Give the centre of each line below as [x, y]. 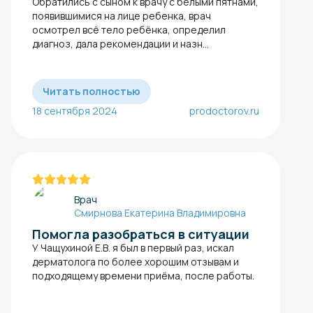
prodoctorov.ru [224, 111]
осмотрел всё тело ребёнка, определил [129, 30]
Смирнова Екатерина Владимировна [160, 213]
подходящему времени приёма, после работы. [143, 276]
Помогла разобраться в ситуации [141, 234]
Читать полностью [92, 92]
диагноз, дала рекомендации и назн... [121, 44]
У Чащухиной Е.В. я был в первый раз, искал [133, 248]
